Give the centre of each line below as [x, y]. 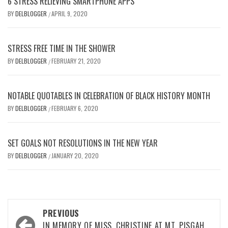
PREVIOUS [61, 213]
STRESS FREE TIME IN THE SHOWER [62, 48]
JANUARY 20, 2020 [75, 155]
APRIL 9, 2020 [69, 13]
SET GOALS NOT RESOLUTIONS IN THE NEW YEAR [83, 143]
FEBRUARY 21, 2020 [76, 61]
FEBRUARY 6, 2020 [75, 108]
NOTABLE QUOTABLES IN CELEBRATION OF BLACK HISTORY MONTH [109, 95]
